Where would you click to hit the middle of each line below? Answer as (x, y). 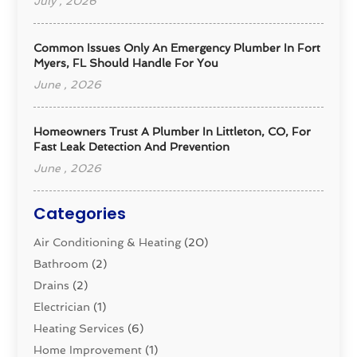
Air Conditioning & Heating (108, 242)
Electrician (62, 306)
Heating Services (79, 328)
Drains (52, 285)
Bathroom (61, 263)
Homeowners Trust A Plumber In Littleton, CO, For (173, 131)
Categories (80, 213)
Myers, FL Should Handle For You (126, 63)
